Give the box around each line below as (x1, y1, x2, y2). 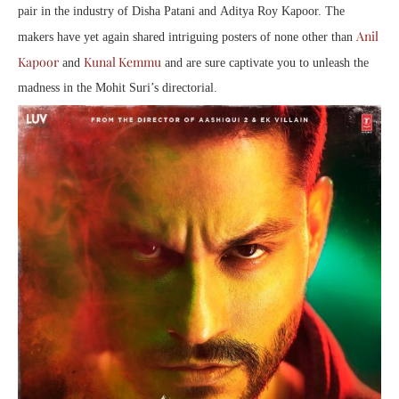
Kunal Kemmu (84, 53, 161, 70)
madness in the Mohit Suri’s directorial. (18, 80, 217, 94)
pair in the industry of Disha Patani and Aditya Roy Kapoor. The (18, 4, 345, 18)
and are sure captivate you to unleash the (161, 55, 369, 69)
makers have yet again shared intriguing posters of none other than (18, 29, 356, 44)
